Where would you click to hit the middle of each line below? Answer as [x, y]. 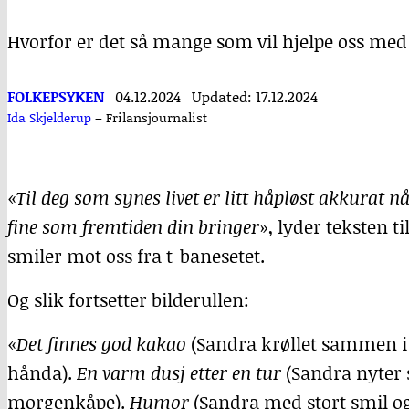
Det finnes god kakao [101, 343]
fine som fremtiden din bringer [133, 226]
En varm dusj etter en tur [179, 372]
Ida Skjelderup [49, 117]
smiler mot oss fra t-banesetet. [136, 256]
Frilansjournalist [157, 117]
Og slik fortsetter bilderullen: [128, 299]
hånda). [42, 372]
